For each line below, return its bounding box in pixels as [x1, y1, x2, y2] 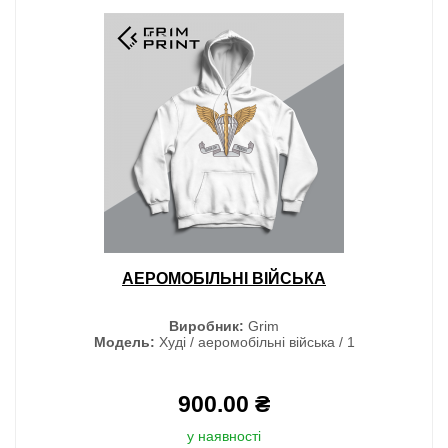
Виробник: [169, 317, 244, 334]
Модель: [93, 333, 155, 350]
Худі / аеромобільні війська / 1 [154, 333, 355, 350]
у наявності [186, 427, 261, 444]
